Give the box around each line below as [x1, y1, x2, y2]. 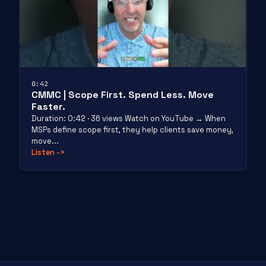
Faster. [31, 100, 65, 113]
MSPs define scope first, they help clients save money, [31, 125, 233, 135]
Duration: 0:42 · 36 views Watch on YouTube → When [31, 113, 226, 123]
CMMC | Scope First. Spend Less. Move [31, 88, 214, 101]
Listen [31, 147, 56, 157]
